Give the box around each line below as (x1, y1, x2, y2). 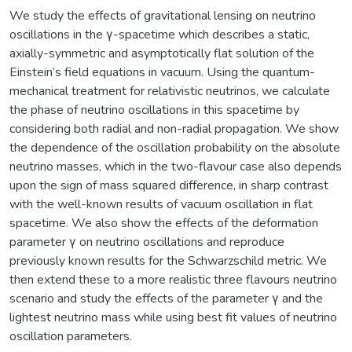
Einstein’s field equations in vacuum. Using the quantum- (9, 63, 315, 81)
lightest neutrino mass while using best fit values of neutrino (9, 308, 337, 326)
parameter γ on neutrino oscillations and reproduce (9, 233, 284, 251)
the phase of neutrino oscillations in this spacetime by (9, 101, 299, 119)
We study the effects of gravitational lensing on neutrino (9, 6, 316, 24)
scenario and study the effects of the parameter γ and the (9, 289, 323, 307)
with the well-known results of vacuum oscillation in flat (9, 195, 313, 213)
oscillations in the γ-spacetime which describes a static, (9, 25, 310, 43)
